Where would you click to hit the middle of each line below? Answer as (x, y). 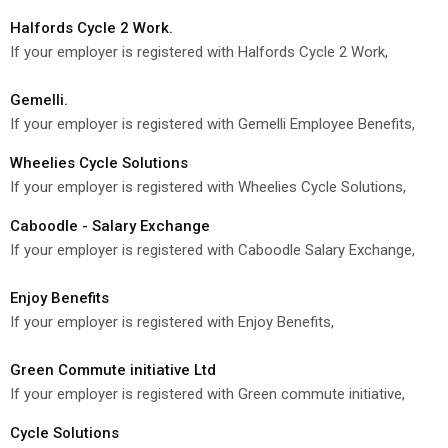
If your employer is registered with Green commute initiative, (207, 393)
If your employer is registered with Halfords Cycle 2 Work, (199, 51)
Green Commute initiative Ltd (113, 369)
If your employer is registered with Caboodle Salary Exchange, (212, 249)
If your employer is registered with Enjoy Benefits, (172, 321)
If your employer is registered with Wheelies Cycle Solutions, (208, 186)
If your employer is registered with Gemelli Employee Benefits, (212, 123)
